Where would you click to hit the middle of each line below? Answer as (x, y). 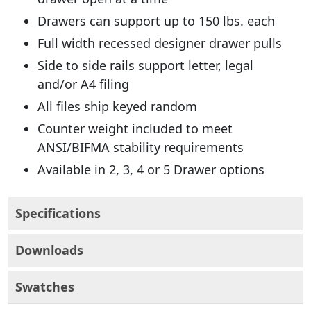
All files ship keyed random (117, 106)
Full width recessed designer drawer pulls (160, 43)
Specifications (58, 213)
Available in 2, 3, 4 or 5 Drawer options (151, 169)
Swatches (45, 287)
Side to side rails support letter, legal (145, 65)
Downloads (49, 250)
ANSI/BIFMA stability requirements (141, 147)
